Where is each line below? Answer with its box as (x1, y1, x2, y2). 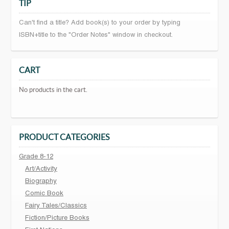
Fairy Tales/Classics (25, 203, 87, 210)
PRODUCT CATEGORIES (19, 132, 109, 142)
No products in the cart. (19, 86, 87, 94)
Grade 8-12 (19, 154, 53, 161)
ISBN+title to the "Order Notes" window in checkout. (19, 32, 173, 39)
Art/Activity (25, 166, 57, 173)
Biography (25, 178, 57, 185)
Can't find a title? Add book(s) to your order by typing (19, 20, 180, 27)
